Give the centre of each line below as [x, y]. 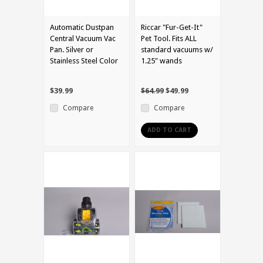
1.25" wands [161, 60]
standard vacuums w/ [177, 49]
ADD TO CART [169, 130]
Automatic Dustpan [82, 27]
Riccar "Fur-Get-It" [172, 27]
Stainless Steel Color [84, 60]
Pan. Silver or [72, 49]
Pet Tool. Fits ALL [169, 38]
